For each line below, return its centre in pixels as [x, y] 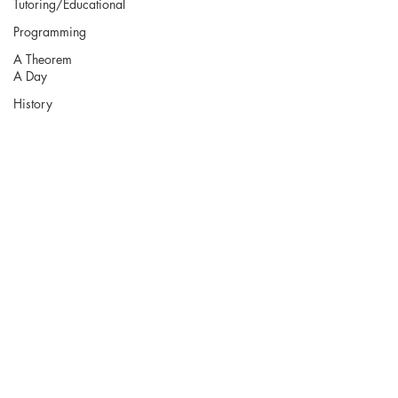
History [33, 103]
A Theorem [43, 59]
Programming [50, 32]
